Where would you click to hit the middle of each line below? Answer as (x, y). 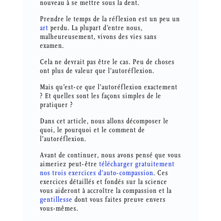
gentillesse (56, 200)
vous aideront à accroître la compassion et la (106, 191)
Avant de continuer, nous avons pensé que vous (110, 155)
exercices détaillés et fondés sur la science (103, 182)
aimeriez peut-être (69, 164)
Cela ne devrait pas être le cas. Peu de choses (107, 62)
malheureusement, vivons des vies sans (98, 37)
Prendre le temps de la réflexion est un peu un (110, 19)
